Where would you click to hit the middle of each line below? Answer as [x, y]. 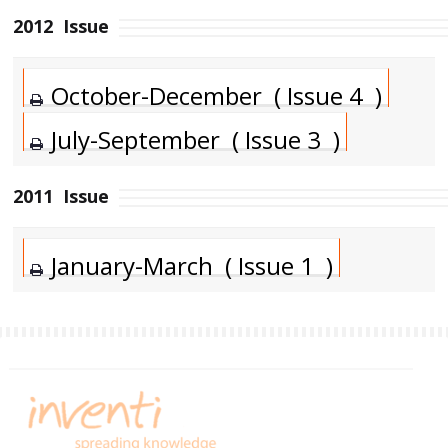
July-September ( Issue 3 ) [196, 139]
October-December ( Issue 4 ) [217, 95]
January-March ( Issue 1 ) [192, 265]
